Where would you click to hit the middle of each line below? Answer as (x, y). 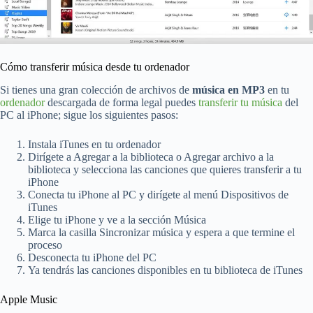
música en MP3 (228, 89)
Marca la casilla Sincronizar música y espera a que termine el (161, 232)
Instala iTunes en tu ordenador (94, 144)
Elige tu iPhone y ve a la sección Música (117, 219)
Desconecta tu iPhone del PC (92, 257)
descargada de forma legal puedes (122, 102)
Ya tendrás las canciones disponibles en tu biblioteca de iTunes (165, 270)
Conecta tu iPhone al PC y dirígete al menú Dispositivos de (158, 194)
